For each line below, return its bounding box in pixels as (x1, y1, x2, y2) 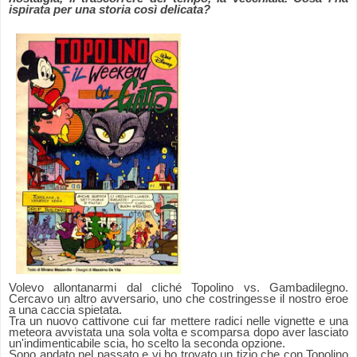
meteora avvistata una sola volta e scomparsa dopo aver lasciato (9, 326, 348, 339)
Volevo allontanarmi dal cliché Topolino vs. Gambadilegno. (9, 281, 348, 295)
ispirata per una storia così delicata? (9, 3, 210, 17)
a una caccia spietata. (9, 304, 122, 317)
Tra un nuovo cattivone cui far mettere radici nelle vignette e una (9, 315, 348, 328)
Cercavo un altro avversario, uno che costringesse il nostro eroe (9, 292, 348, 306)
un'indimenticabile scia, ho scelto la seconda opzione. (9, 337, 285, 351)
